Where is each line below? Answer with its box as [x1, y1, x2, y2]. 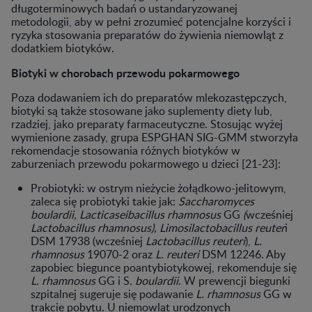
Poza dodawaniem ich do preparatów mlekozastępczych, [11, 89, 287, 105]
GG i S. [95, 272, 135, 288]
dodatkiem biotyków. [11, 40, 114, 56]
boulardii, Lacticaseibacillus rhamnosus [31, 206, 224, 222]
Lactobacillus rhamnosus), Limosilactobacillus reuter [31, 219, 285, 235]
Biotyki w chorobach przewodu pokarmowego [11, 64, 240, 81]
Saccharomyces [178, 193, 254, 209]
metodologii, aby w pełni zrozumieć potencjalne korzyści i [11, 13, 291, 29]
